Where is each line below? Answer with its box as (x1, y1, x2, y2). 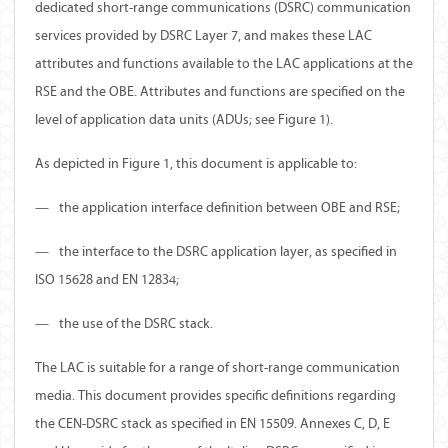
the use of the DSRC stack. (59, 315, 213, 332)
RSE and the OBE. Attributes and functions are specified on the (35, 83, 405, 100)
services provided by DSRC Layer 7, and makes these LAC (35, 27, 372, 44)
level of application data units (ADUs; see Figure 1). (35, 111, 333, 128)
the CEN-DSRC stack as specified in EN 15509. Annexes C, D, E (35, 415, 390, 432)
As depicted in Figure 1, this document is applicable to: (35, 155, 357, 172)
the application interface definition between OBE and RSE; (59, 199, 400, 216)
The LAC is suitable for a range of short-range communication (35, 359, 400, 376)
